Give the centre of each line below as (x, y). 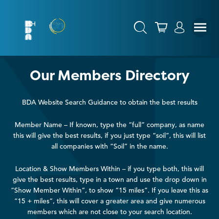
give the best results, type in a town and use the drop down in (109, 180)
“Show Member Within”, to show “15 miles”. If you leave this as (109, 190)
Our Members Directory (109, 75)
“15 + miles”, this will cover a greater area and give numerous (109, 201)
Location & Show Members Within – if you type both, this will (109, 169)
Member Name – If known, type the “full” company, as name (109, 125)
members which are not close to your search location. (109, 212)
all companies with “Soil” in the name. (109, 146)
